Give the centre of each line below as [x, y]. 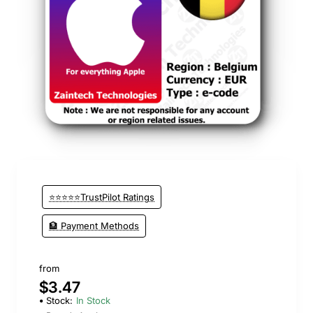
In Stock [93, 301]
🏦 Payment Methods [94, 226]
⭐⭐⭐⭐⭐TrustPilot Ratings [102, 197]
